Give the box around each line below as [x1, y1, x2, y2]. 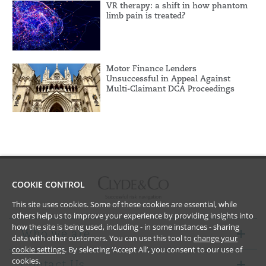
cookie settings [12, 244, 65, 255]
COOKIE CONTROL [12, 179, 85, 190]
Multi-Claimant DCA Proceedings [106, 83, 235, 94]
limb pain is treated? [106, 10, 185, 21]
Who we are [21, 226, 90, 241]
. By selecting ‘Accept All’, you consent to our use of [65, 244, 242, 255]
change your [194, 233, 237, 243]
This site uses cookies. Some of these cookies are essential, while [12, 199, 237, 210]
